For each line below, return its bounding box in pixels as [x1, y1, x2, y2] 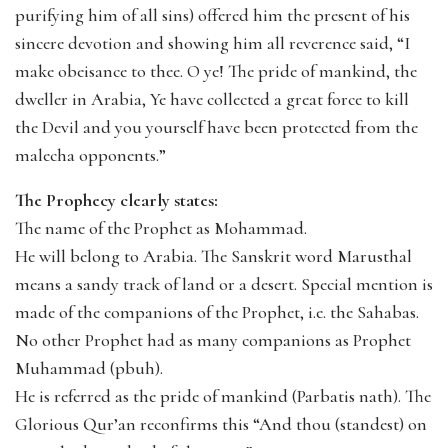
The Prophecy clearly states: [15, 189, 218, 212]
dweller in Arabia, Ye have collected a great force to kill [15, 88, 409, 111]
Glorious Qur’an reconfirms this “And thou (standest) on [15, 413, 427, 436]
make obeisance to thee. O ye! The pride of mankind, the [15, 60, 417, 83]
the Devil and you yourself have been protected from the [15, 116, 418, 139]
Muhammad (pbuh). [15, 357, 163, 380]
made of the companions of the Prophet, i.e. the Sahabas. [15, 301, 419, 324]
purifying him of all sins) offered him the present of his [15, 4, 410, 27]
